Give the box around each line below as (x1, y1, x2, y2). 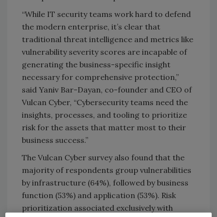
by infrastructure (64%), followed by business (22, 177, 188, 187)
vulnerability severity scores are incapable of (22, 46, 187, 57)
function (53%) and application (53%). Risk (22, 190, 176, 200)
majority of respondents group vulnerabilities (22, 165, 191, 175)
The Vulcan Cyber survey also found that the (22, 152, 185, 162)
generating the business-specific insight (22, 59, 170, 69)
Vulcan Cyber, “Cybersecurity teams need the (22, 97, 188, 107)
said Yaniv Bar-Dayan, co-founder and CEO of (22, 84, 192, 94)
